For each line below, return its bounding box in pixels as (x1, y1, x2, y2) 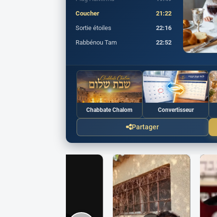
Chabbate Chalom (86, 106, 133, 113)
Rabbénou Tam (75, 39, 117, 46)
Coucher (75, 10, 99, 17)
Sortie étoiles (75, 24, 111, 32)
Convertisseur (157, 106, 194, 113)
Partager (132, 123, 159, 131)
